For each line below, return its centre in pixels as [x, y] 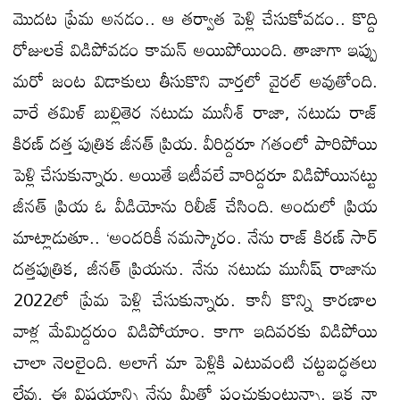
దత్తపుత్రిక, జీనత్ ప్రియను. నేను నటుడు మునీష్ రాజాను [196, 267]
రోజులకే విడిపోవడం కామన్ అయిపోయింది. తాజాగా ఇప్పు [196, 49]
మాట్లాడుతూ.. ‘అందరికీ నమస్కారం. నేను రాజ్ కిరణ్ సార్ [196, 236]
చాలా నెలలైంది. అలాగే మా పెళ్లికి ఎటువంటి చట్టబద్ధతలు [196, 361]
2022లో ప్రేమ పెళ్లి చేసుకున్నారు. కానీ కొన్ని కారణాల [196, 299]
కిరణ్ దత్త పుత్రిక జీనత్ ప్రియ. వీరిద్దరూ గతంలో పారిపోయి [196, 142]
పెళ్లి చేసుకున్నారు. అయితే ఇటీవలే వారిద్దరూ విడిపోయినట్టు [196, 174]
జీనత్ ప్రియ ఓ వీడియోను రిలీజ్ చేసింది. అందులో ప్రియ [196, 205]
